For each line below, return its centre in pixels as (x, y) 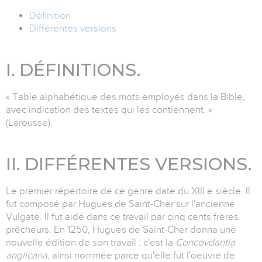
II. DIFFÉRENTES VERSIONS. (129, 164)
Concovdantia (205, 243)
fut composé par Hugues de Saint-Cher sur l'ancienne (120, 204)
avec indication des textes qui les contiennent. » (109, 110)
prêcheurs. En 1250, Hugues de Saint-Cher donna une (121, 230)
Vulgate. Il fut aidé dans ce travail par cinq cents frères (122, 217)
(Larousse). (29, 123)
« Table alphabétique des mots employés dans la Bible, (125, 97)
